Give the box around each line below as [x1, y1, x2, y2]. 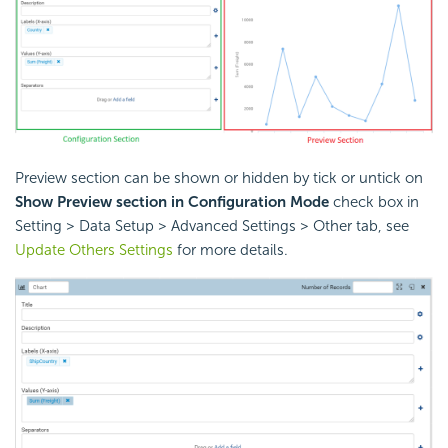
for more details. [173, 240, 288, 259]
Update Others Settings [15, 240, 173, 259]
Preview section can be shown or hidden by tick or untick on [15, 168, 423, 187]
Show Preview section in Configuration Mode [15, 192, 329, 211]
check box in [329, 192, 419, 211]
